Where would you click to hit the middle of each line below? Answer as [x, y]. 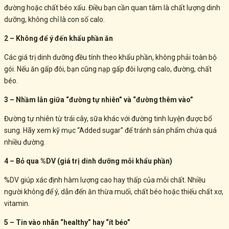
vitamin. [17, 204]
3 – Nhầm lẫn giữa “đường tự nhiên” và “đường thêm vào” [99, 100]
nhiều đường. [25, 142]
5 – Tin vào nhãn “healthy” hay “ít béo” [67, 223]
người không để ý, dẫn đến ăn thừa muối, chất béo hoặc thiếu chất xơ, [114, 192]
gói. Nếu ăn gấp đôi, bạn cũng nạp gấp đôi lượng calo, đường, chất [108, 69]
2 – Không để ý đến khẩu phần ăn [59, 39]
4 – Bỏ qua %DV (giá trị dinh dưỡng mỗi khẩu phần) [88, 161]
